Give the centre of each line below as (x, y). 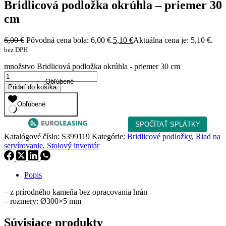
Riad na (208, 136)
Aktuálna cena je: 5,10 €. (173, 40)
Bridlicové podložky (159, 136)
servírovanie (23, 145)
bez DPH (16, 49)
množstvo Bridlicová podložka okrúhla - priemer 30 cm (92, 66)
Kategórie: (109, 136)
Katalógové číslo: (33, 136)
